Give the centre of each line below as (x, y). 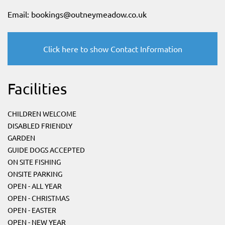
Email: (19, 14)
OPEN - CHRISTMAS (38, 198)
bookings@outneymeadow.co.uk (89, 14)
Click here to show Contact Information (113, 49)
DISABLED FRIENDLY (40, 126)
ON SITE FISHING (34, 162)
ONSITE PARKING (35, 174)
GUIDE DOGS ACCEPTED (46, 150)
